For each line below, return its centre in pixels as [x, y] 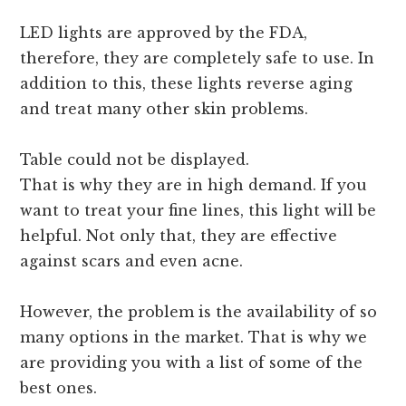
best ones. [59, 388]
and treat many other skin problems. [164, 109]
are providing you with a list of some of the [192, 363]
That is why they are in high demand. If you [194, 185]
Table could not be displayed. [135, 160]
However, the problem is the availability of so [199, 312]
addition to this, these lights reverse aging [187, 84]
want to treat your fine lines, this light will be [198, 211]
